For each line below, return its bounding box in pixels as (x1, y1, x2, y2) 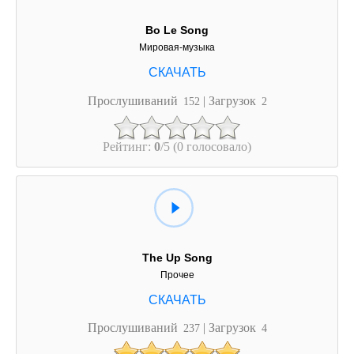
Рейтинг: (103, 139, 154, 153)
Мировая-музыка (139, 42, 215, 54)
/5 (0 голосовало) (160, 139, 251, 153)
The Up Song (141, 250, 213, 264)
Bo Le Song (145, 24, 209, 37)
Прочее (160, 269, 194, 281)
